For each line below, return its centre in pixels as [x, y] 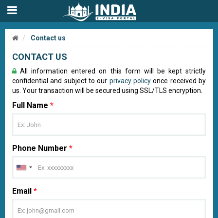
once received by [179, 81]
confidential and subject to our [61, 81]
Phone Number [41, 148]
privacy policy [130, 81]
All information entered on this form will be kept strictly [111, 71]
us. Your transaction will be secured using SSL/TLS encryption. [107, 91]
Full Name [31, 105]
